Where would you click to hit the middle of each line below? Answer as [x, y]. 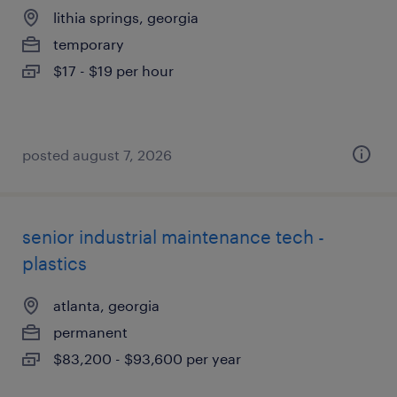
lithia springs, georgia [126, 17]
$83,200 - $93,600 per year [147, 358]
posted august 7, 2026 [97, 155]
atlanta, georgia [106, 305]
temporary [89, 44]
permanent [90, 332]
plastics [54, 263]
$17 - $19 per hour [113, 70]
